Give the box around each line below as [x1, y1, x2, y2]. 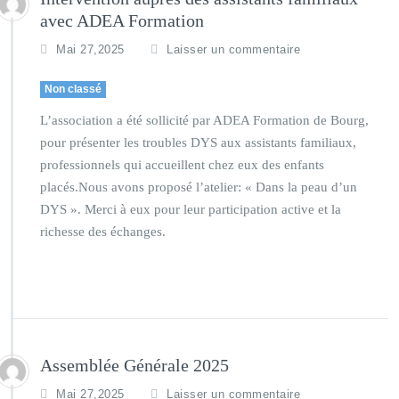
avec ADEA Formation [40, 11, 204, 30]
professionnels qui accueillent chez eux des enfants [40, 158, 324, 172]
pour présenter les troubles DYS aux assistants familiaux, [40, 135, 356, 150]
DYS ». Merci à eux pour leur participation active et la [40, 202, 341, 216]
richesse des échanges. [40, 224, 166, 239]
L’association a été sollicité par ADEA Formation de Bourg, [40, 113, 369, 127]
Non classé [45, 83, 102, 95]
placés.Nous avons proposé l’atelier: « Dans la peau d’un [40, 180, 357, 194]
